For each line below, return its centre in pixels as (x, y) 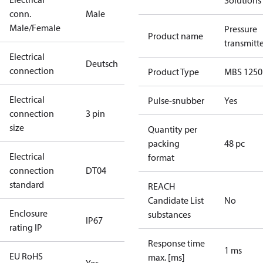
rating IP (26, 227)
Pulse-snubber (176, 100)
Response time (176, 243)
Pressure (241, 29)
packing (164, 143)
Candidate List (176, 200)
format (161, 157)
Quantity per (173, 129)
